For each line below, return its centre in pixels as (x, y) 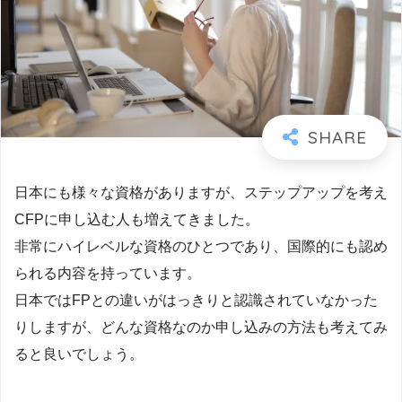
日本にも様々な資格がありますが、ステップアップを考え (201, 192)
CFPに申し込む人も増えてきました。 (137, 219)
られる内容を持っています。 (108, 273)
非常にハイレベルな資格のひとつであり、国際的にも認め (201, 246)
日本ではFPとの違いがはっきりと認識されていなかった (196, 300)
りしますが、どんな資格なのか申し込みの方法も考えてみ (201, 327)
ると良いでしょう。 (79, 354)
